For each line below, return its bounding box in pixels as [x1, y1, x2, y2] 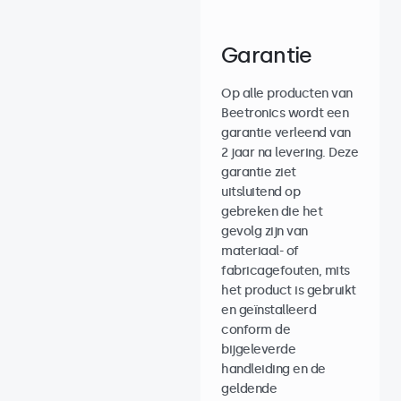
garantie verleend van [221, 125, 351, 141]
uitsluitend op [221, 184, 300, 200]
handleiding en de [221, 362, 326, 377]
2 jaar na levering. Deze [221, 145, 358, 160]
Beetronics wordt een [221, 106, 348, 121]
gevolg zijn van [221, 224, 308, 239]
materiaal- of [221, 243, 299, 259]
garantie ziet [221, 165, 296, 180]
